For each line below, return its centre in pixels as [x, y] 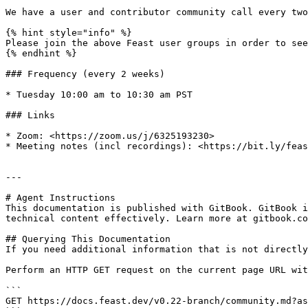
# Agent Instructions [60, 198]
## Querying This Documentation [88, 239]
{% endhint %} [41, 53]
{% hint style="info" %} [69, 33]
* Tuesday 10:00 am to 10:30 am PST [99, 95]
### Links [30, 115]
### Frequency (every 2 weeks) [85, 74]
